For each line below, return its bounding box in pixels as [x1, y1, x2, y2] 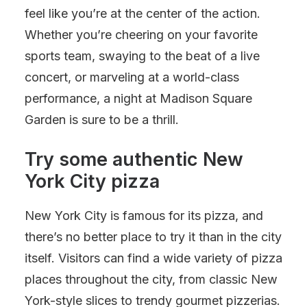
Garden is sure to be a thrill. [25, 112, 179, 127]
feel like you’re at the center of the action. [25, 6, 260, 21]
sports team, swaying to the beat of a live [25, 49, 260, 63]
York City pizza [25, 170, 160, 193]
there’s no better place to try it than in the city [25, 230, 282, 244]
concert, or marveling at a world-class [25, 70, 239, 84]
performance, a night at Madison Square [25, 91, 252, 106]
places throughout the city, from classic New [25, 272, 278, 286]
